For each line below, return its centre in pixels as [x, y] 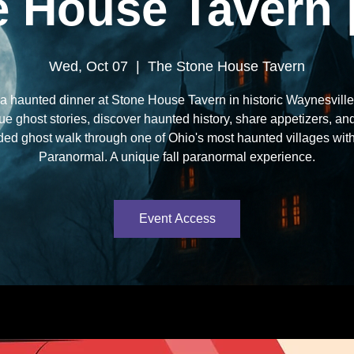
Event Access [177, 218]
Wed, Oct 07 [88, 66]
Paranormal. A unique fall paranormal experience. [177, 157]
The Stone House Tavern [226, 66]
